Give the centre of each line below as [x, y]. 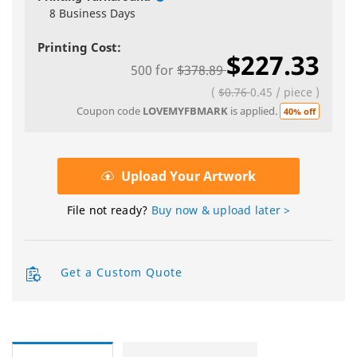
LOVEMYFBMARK [185, 111]
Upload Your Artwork [188, 177]
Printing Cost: [79, 47]
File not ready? [107, 210]
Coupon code [110, 111]
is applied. [254, 111]
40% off [300, 112]
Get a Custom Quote [122, 272]
